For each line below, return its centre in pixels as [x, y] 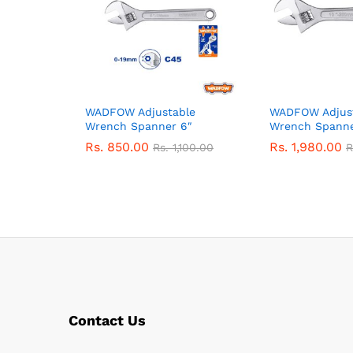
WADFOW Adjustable [140, 112]
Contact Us [107, 320]
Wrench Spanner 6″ [139, 126]
